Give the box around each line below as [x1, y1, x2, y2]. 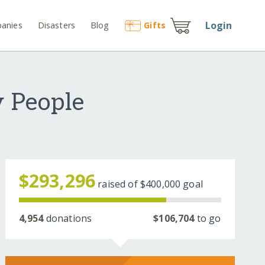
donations [43, 212, 92, 225]
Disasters [37, 19, 76, 31]
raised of [98, 177, 140, 191]
